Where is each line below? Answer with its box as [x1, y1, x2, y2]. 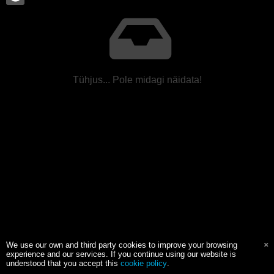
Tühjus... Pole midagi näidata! [72, 74, 202, 85]
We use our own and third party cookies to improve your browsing [6, 240, 237, 250]
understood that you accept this [6, 259, 120, 268]
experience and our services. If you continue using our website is [6, 250, 236, 259]
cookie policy [120, 259, 167, 268]
